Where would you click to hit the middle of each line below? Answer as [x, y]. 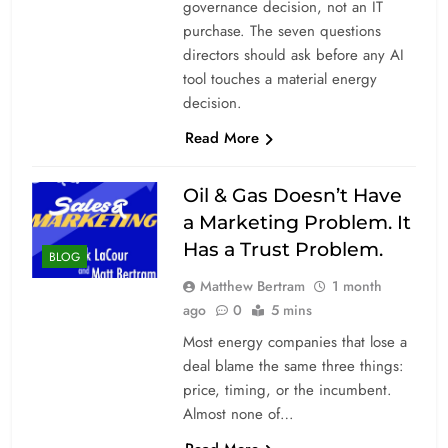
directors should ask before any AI [293, 54]
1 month [356, 285]
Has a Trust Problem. [282, 249]
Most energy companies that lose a [294, 341]
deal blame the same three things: [293, 365]
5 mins [291, 309]
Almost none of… [238, 413]
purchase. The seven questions [281, 30]
